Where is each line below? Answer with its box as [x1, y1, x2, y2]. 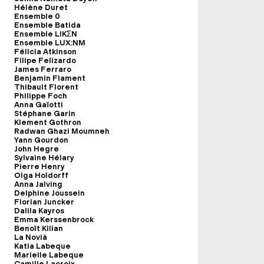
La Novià [14, 233, 47, 242]
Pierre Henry [14, 162, 65, 171]
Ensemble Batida [14, 21, 81, 29]
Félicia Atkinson [14, 47, 77, 56]
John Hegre [14, 144, 59, 153]
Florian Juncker [14, 197, 74, 206]
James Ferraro [14, 65, 71, 74]
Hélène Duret [14, 3, 68, 12]
